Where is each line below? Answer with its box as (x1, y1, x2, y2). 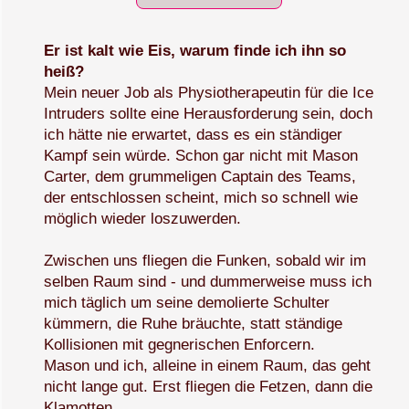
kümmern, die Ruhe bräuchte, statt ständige (44, 315, 343, 333)
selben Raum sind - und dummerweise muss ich (44, 273, 372, 291)
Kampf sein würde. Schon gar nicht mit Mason (44, 147, 359, 165)
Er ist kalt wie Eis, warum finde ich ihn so (44, 42, 347, 60)
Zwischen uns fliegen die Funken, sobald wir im (44, 252, 367, 270)
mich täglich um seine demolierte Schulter (44, 294, 330, 312)
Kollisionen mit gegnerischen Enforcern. (44, 336, 316, 354)
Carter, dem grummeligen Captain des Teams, (44, 168, 357, 186)
